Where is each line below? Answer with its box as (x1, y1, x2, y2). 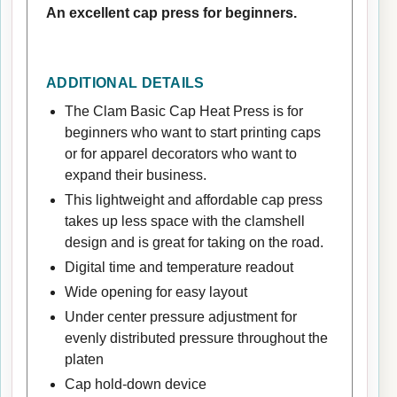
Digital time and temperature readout (64, 259, 293, 275)
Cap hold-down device (64, 376, 206, 392)
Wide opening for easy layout (64, 284, 247, 300)
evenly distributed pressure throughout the (64, 330, 328, 346)
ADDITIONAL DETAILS (46, 74, 205, 90)
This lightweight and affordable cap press (64, 191, 323, 207)
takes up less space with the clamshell (64, 213, 305, 229)
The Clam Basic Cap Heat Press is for (64, 103, 303, 119)
